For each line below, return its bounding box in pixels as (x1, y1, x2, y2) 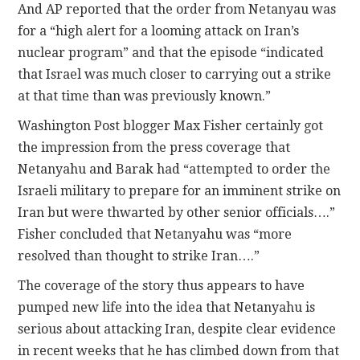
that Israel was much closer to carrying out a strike (18, 66, 332, 82)
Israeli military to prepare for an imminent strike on (18, 182, 342, 198)
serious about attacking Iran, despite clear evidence (18, 321, 337, 337)
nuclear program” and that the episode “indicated (18, 44, 325, 60)
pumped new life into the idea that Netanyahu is (18, 299, 316, 315)
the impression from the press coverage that (18, 139, 291, 155)
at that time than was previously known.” (18, 88, 272, 104)
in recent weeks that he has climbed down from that (18, 342, 340, 358)
